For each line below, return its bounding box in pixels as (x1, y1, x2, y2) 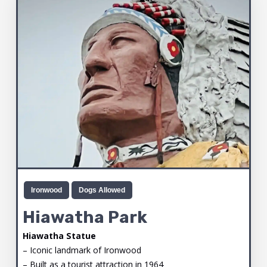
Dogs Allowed (78, 186, 125, 195)
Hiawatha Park (22, 207, 147, 228)
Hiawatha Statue (22, 229, 96, 241)
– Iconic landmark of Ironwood (22, 244, 141, 256)
